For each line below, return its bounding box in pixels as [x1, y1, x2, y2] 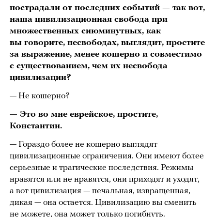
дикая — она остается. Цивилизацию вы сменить [10, 198, 197, 208]
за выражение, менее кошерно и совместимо [10, 50, 202, 60]
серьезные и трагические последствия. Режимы [10, 163, 193, 173]
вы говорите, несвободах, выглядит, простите [10, 38, 205, 48]
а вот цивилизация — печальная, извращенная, [10, 186, 190, 196]
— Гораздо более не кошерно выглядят [10, 140, 157, 150]
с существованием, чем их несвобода [10, 62, 168, 71]
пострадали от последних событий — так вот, [10, 3, 205, 13]
